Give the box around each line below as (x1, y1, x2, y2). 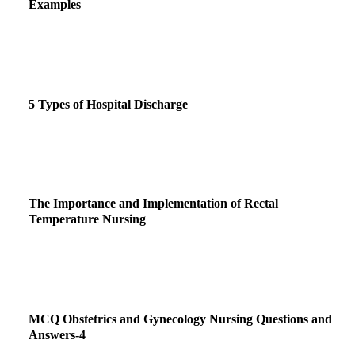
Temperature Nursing (29, 212, 146, 227)
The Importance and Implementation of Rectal (29, 197, 278, 211)
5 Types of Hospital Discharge (29, 97, 188, 111)
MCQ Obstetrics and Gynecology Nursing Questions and (29, 311, 332, 326)
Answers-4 (29, 327, 86, 342)
